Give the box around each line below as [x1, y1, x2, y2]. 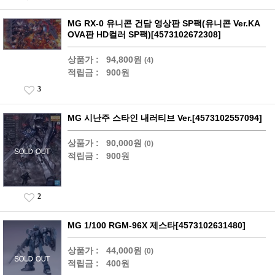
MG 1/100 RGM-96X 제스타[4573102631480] [68, 220, 246, 231]
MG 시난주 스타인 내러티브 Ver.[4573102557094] [68, 113, 262, 123]
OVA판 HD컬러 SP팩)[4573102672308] [68, 29, 221, 40]
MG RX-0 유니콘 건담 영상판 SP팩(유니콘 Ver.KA [68, 18, 260, 29]
